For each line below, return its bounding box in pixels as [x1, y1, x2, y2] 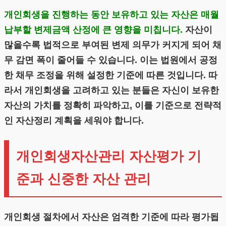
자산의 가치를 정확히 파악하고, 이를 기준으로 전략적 [4, 100, 221, 110]
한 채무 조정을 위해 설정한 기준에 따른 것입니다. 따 [4, 70, 217, 80]
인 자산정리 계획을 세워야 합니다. [4, 115, 144, 126]
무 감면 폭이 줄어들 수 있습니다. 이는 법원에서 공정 [4, 54, 217, 65]
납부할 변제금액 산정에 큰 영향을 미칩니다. [4, 24, 183, 35]
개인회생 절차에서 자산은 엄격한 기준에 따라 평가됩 [4, 212, 219, 222]
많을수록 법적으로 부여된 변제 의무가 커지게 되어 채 [4, 39, 221, 50]
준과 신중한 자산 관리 [16, 172, 151, 187]
